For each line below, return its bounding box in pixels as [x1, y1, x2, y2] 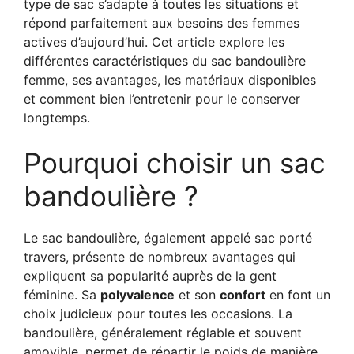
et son [175, 286, 220, 303]
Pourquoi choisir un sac [24, 145, 326, 179]
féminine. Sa [24, 286, 100, 303]
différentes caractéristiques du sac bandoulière [24, 52, 306, 69]
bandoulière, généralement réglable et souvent [24, 324, 302, 341]
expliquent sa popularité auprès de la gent [24, 267, 277, 284]
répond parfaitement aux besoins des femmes [24, 14, 299, 31]
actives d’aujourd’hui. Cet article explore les [24, 33, 284, 50]
